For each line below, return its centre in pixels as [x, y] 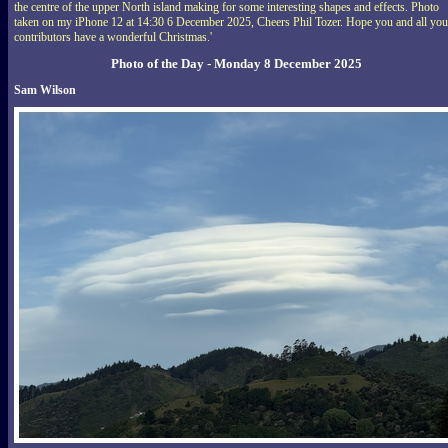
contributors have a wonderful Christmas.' [113, 36]
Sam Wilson [45, 89]
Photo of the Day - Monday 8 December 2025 [236, 63]
